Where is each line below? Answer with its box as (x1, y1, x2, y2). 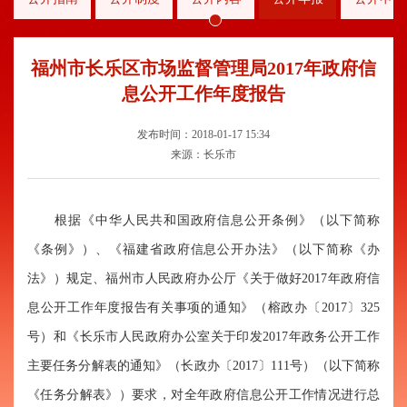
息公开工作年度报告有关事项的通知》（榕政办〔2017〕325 (27, 300, 380, 314)
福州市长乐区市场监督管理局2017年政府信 (31, 57, 376, 78)
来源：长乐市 (171, 147, 236, 161)
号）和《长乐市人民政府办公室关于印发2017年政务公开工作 (27, 329, 380, 343)
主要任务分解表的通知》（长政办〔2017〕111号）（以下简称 (27, 358, 380, 372)
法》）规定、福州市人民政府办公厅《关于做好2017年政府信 (27, 271, 380, 285)
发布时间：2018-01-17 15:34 (137, 127, 270, 141)
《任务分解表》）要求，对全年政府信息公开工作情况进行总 (27, 387, 380, 402)
